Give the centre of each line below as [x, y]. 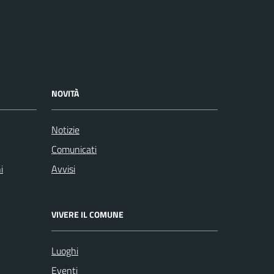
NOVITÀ [65, 94]
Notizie [65, 130]
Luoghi [65, 251]
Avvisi [63, 169]
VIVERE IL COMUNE [87, 215]
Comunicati [74, 150]
